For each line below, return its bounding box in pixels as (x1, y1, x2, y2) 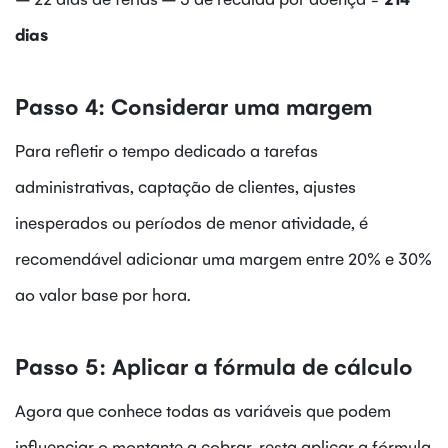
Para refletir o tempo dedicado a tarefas (15, 139, 318, 162)
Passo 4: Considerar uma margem (15, 91, 372, 121)
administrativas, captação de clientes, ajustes (15, 175, 356, 198)
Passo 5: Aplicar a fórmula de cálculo (15, 351, 413, 381)
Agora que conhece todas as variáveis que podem (15, 399, 391, 422)
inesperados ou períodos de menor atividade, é (15, 211, 368, 234)
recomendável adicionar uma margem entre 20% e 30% (15, 247, 432, 270)
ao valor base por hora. (15, 283, 191, 306)
